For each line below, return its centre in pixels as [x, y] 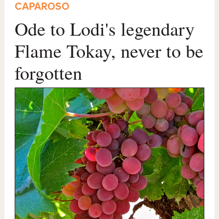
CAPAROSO [42, 7]
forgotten [49, 73]
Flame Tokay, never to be [109, 51]
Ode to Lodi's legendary [105, 29]
